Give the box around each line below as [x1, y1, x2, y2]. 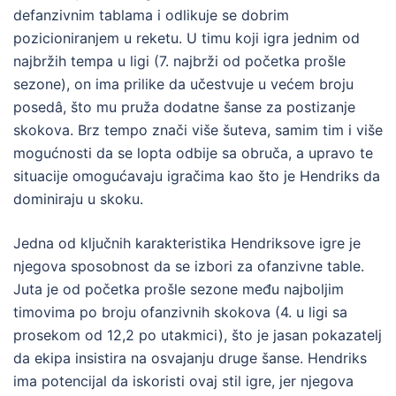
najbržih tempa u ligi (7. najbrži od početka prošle [13, 51, 346, 70]
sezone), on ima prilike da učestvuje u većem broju [13, 74, 354, 93]
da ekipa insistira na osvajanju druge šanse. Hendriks [13, 348, 367, 367]
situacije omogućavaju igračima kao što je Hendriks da [13, 166, 380, 185]
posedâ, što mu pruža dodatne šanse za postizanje [13, 97, 355, 116]
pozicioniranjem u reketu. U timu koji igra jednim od [13, 28, 360, 47]
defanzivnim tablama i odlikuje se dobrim [13, 5, 289, 24]
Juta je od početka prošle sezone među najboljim [13, 279, 344, 298]
